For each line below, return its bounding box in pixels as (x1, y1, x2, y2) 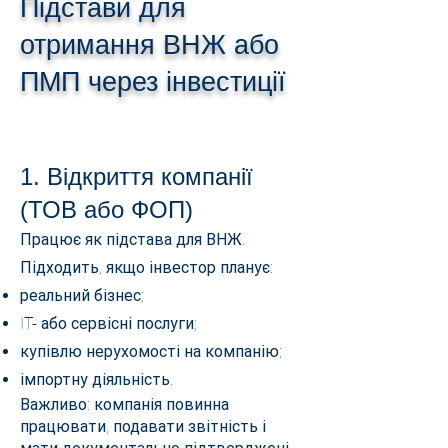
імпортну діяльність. (20, 370, 173, 389)
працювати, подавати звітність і (20, 417, 266, 436)
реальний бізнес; (20, 286, 144, 305)
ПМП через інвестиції (20, 67, 286, 97)
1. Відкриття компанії (20, 163, 253, 190)
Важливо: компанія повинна (20, 395, 229, 414)
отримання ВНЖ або (20, 30, 279, 60)
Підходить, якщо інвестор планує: (20, 258, 273, 277)
